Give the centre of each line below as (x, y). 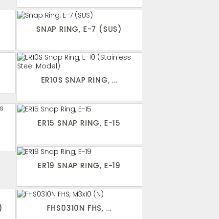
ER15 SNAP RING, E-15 (79, 123)
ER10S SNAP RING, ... (79, 80)
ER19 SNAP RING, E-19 (79, 165)
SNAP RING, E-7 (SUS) (79, 29)
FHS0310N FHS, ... (79, 208)
